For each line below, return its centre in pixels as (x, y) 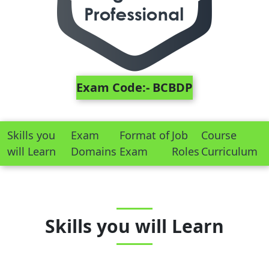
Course (219, 135)
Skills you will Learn (134, 226)
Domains (93, 151)
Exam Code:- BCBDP (134, 87)
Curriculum (230, 151)
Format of (145, 135)
